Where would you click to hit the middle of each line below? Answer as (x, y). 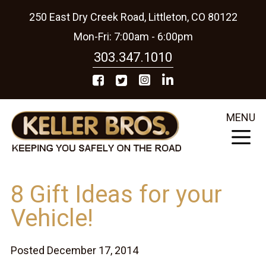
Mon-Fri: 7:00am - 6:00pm (133, 37)
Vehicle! (52, 218)
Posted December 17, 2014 (74, 250)
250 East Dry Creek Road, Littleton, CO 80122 (133, 17)
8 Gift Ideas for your (116, 194)
